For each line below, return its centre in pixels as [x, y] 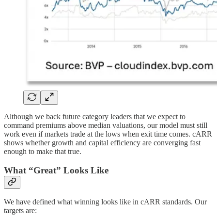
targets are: [20, 211]
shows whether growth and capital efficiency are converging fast [102, 142]
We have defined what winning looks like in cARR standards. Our [105, 202]
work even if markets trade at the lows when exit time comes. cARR [108, 134]
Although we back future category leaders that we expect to [95, 116]
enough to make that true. [43, 151]
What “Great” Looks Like [56, 170]
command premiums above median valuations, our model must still [106, 125]
